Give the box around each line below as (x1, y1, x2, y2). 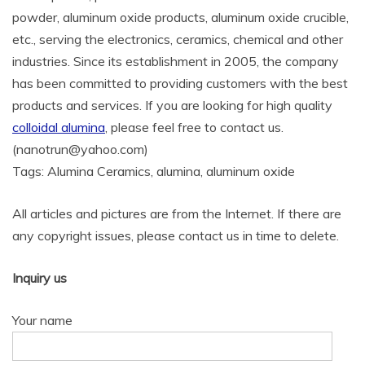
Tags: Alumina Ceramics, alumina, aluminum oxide (12, 163, 295, 179)
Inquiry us (12, 270, 67, 286)
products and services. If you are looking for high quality (12, 97, 332, 113)
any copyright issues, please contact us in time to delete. (12, 227, 339, 244)
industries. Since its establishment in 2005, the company (12, 53, 339, 69)
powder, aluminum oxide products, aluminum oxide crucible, (12, 9, 349, 25)
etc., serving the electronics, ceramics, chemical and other (12, 31, 343, 47)
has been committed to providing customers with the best (12, 75, 348, 91)
